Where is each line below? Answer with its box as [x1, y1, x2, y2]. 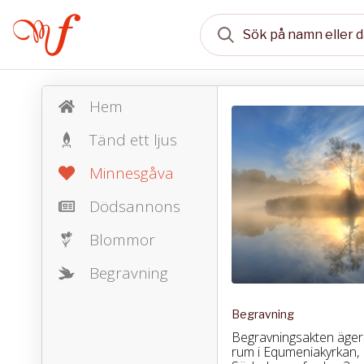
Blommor [89, 229, 155, 250]
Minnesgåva [89, 162, 174, 184]
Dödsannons [89, 196, 180, 217]
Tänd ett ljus [89, 129, 177, 150]
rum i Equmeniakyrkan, [231, 343, 359, 362]
